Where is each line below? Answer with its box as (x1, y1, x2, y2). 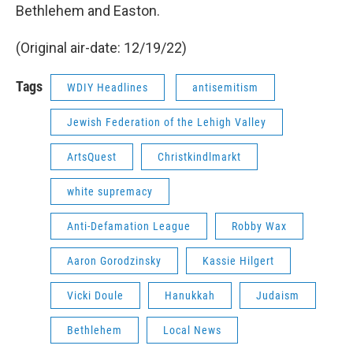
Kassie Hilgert (203, 255, 274, 268)
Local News (163, 324, 221, 337)
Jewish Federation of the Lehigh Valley (67, 116, 266, 129)
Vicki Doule (67, 289, 124, 303)
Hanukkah (165, 289, 215, 303)
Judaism (256, 289, 299, 303)
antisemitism (192, 81, 258, 95)
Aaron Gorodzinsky (67, 255, 162, 268)
